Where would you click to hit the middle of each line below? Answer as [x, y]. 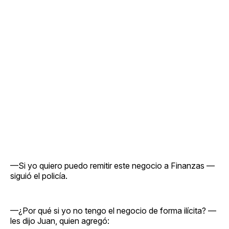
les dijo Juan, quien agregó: [60, 221]
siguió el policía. [39, 176]
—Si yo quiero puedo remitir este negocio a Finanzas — [112, 165]
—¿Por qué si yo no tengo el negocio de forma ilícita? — [113, 210]
